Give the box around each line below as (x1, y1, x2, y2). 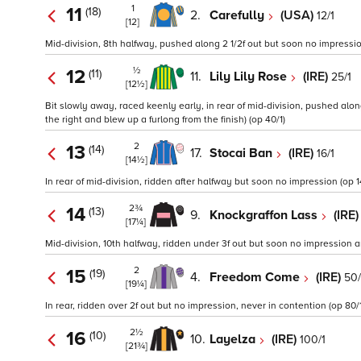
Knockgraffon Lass (210, 206, 321, 223)
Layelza (210, 330, 259, 347)
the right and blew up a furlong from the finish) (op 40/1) (45, 114, 285, 127)
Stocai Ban (210, 144, 276, 161)
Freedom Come (210, 268, 303, 285)
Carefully (210, 6, 268, 23)
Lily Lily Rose (210, 68, 290, 85)
